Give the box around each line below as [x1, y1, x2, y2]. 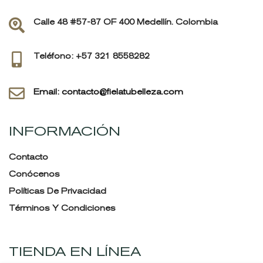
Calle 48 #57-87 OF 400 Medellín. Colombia [33, 17, 218, 26]
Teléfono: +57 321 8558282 [33, 51, 150, 60]
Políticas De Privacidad [9, 186, 106, 195]
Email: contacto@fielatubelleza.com [33, 87, 183, 96]
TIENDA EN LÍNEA [9, 244, 141, 259]
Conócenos [9, 169, 60, 178]
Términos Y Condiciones [9, 203, 116, 213]
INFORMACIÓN [9, 123, 120, 139]
